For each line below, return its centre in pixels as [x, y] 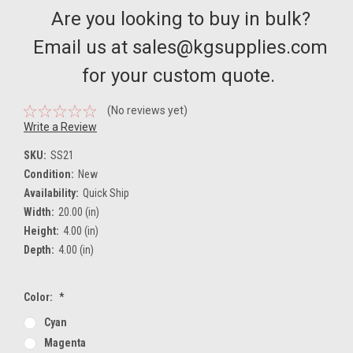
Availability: [51, 193]
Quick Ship [106, 193]
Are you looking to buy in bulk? [180, 19]
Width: [39, 212]
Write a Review [60, 127]
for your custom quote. [180, 76]
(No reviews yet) [147, 111]
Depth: [39, 250]
